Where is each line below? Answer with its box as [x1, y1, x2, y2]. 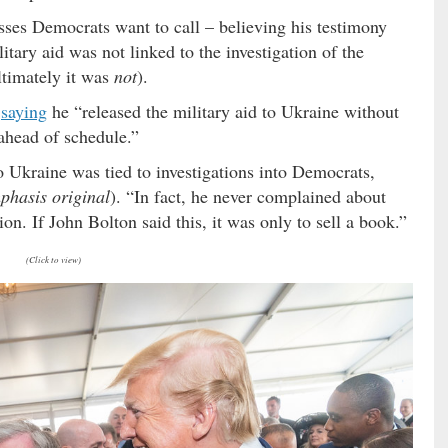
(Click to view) [26, 252, 82, 265]
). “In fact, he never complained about [110, 183, 386, 208]
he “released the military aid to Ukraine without [47, 98, 399, 123]
